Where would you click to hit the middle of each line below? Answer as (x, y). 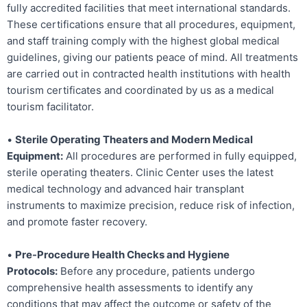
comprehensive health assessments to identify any (130, 288)
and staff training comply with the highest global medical (143, 41)
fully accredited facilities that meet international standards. (149, 8)
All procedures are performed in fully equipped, (180, 156)
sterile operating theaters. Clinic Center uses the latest (140, 173)
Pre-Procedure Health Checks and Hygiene (122, 255)
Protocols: (32, 271)
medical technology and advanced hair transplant (125, 189)
